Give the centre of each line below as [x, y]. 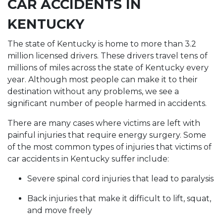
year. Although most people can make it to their [103, 80]
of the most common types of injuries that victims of [110, 147]
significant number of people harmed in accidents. [107, 103]
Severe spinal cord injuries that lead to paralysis [120, 179]
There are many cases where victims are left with [104, 123]
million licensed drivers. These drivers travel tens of [108, 56]
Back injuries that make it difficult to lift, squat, [119, 198]
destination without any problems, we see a [93, 91]
